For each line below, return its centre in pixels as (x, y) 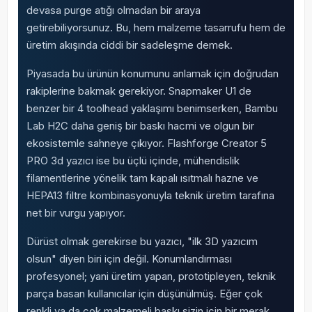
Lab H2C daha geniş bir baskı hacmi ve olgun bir (140, 126)
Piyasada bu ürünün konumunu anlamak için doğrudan (152, 73)
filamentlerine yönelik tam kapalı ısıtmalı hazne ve (142, 178)
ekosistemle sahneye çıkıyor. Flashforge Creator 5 (146, 143)
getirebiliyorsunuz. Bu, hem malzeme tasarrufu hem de (156, 28)
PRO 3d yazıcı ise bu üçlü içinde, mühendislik (133, 161)
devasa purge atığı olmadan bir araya (113, 10)
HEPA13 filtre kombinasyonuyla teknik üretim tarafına (150, 195)
